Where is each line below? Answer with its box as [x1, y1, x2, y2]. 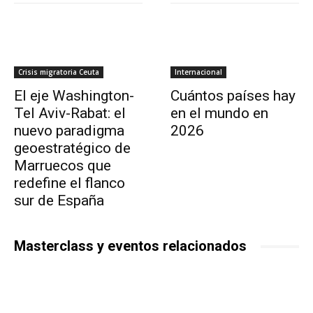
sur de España [14, 192, 104, 210]
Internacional [175, 67, 222, 78]
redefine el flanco [14, 175, 125, 192]
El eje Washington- [14, 87, 134, 105]
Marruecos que [14, 157, 111, 175]
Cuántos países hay [170, 87, 296, 105]
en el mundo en [170, 105, 268, 122]
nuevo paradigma [14, 122, 124, 140]
